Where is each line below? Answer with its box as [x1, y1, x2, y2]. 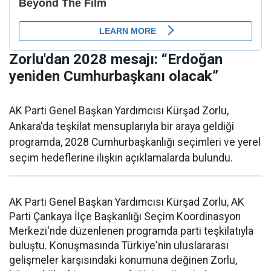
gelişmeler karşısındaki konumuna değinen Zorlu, [9, 254, 237, 267]
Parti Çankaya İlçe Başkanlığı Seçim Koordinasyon [9, 211, 241, 223]
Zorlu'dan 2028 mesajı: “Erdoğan [9, 51, 223, 68]
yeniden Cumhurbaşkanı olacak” [9, 68, 218, 85]
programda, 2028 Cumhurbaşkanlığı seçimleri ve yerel [9, 136, 261, 149]
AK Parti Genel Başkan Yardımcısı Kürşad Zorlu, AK [9, 196, 244, 209]
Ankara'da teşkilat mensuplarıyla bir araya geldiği [9, 120, 234, 133]
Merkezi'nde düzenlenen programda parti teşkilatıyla [9, 225, 253, 238]
